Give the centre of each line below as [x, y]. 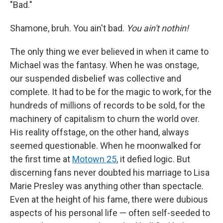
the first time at [41, 159]
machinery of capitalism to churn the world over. [105, 119]
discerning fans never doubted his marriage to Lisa [110, 173]
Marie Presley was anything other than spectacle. [107, 186]
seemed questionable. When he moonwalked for [106, 146]
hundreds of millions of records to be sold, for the [108, 106]
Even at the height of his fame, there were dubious [109, 200]
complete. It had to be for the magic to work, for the [111, 92]
